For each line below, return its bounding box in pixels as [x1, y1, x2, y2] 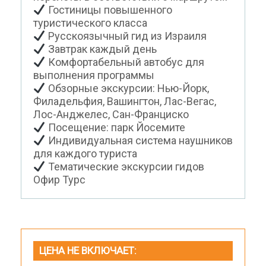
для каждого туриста [33, 147, 137, 160]
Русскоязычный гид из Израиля [45, 30, 207, 43]
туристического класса [33, 17, 147, 30]
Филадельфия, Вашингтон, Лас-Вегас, [33, 95, 216, 108]
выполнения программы [33, 69, 154, 82]
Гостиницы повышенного [45, 4, 172, 17]
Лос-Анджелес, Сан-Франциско [33, 108, 189, 121]
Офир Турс [33, 173, 85, 186]
